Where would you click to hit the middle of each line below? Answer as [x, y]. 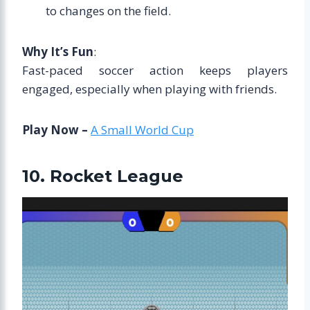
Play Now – [56, 129]
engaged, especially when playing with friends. [149, 89]
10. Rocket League [103, 176]
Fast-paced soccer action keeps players [155, 70]
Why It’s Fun [58, 51]
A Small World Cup [142, 129]
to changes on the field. [108, 10]
